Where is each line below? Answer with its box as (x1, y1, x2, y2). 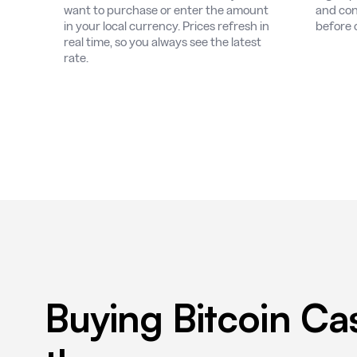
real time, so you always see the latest (64, 35, 261, 49)
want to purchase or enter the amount (64, 3, 269, 17)
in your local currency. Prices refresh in (64, 19, 269, 33)
